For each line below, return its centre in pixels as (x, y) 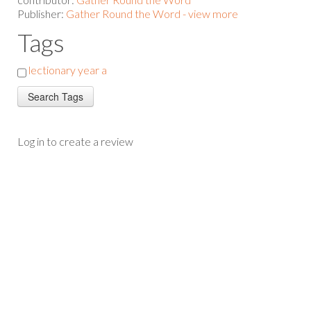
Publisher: (42, 13)
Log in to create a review (75, 141)
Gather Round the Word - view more (152, 13)
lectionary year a (68, 69)
